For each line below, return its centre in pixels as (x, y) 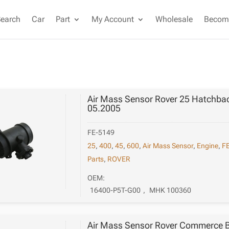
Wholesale (174, 19)
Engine (208, 145)
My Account (113, 19)
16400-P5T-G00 (116, 190)
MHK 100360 (170, 190)
